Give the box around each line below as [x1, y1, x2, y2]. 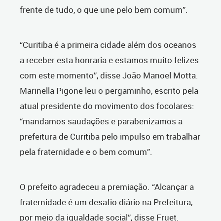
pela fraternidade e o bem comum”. [20, 146, 152, 158]
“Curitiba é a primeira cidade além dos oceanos [20, 39, 196, 51]
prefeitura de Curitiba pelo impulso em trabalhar [20, 131, 200, 143]
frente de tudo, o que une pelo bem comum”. [20, 4, 188, 16]
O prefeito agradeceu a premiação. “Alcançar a [20, 181, 194, 193]
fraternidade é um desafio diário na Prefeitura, [20, 196, 192, 208]
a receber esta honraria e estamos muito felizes [20, 54, 199, 66]
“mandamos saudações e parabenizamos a [20, 115, 183, 127]
